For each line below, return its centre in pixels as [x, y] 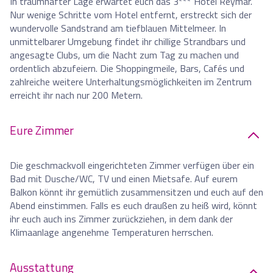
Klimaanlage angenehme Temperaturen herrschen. [112, 232]
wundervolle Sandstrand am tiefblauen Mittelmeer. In [118, 28]
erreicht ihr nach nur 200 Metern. [76, 95]
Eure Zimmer [42, 130]
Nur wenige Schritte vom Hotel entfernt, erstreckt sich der [131, 15]
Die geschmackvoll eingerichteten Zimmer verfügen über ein [132, 165]
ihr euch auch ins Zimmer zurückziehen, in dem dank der [121, 219]
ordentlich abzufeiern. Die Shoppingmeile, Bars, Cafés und [127, 69]
